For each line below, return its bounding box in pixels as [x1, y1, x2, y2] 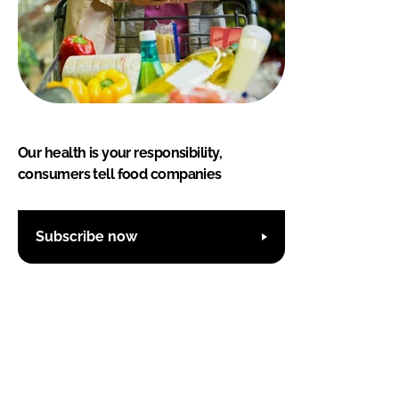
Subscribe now [36, 228, 137, 246]
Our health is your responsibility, [18, 143, 222, 161]
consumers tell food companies [18, 165, 222, 183]
